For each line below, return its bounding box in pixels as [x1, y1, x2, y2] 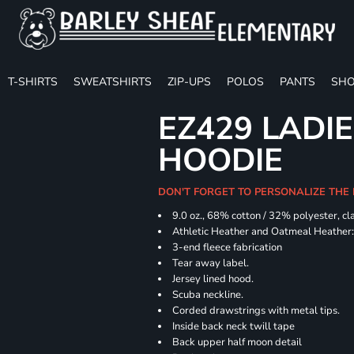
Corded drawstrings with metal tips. [172, 303, 341, 318]
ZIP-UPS [168, 73, 211, 89]
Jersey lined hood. [172, 272, 254, 286]
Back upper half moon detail [172, 335, 303, 349]
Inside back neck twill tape [172, 319, 296, 333]
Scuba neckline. [172, 288, 244, 302]
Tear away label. [172, 256, 250, 270]
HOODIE [158, 139, 284, 182]
